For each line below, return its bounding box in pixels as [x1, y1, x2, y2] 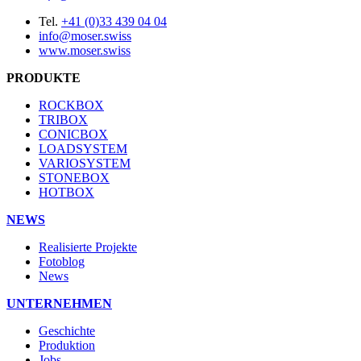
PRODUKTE [6, 70, 81, 85]
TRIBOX [39, 112, 88, 127]
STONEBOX [39, 170, 110, 185]
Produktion [39, 338, 95, 352]
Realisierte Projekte [39, 239, 137, 254]
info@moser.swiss [39, 28, 131, 43]
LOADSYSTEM [39, 141, 127, 156]
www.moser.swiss [39, 43, 131, 57]
